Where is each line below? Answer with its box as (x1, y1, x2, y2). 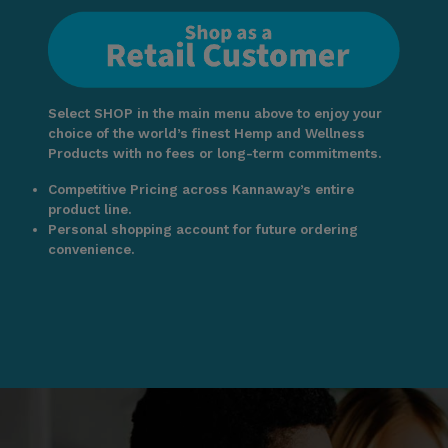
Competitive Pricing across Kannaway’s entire (48, 182, 354, 198)
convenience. (48, 242, 135, 258)
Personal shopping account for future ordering (48, 222, 358, 238)
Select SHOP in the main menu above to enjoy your (48, 106, 382, 122)
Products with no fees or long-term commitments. (48, 146, 382, 162)
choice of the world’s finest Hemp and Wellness (48, 126, 365, 142)
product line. (48, 202, 132, 218)
